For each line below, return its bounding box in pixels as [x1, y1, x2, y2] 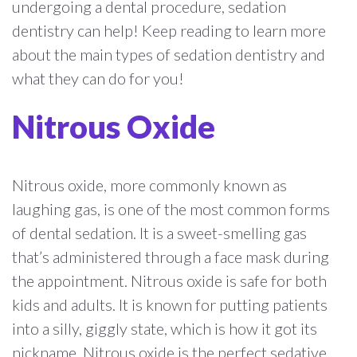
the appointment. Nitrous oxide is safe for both [12, 270, 327, 290]
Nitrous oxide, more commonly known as [12, 175, 287, 194]
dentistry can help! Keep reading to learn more [12, 20, 326, 40]
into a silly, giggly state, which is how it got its [12, 318, 317, 338]
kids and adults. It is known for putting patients [12, 294, 328, 314]
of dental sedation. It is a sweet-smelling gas [12, 222, 307, 242]
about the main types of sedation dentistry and [12, 44, 325, 64]
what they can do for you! [12, 68, 184, 88]
